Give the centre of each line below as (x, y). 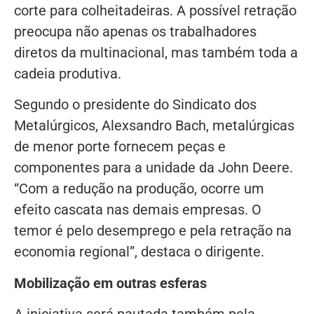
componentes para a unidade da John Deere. (153, 168)
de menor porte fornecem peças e (120, 147)
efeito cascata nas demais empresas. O (138, 210)
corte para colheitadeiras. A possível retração (155, 10)
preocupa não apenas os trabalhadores (135, 31)
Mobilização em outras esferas (110, 283)
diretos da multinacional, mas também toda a (156, 52)
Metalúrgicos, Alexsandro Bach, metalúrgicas (154, 126)
